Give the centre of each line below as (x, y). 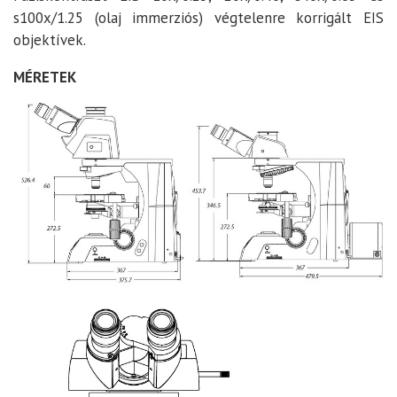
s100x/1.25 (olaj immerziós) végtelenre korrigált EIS (198, 17)
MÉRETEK (45, 77)
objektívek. (50, 39)
